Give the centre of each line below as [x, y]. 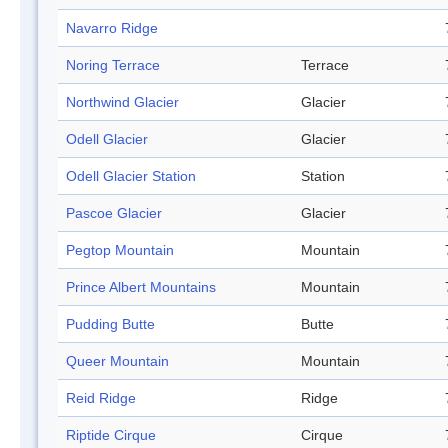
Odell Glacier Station [131, 176]
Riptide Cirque [111, 435]
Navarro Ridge [112, 28]
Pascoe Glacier [114, 213]
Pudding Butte [110, 324]
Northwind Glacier [122, 102]
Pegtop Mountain [120, 250]
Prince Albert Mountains [141, 287]
